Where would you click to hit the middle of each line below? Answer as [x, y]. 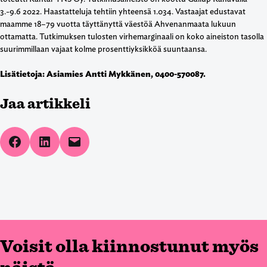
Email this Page [88, 141]
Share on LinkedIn [70, 141]
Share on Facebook [43, 141]
